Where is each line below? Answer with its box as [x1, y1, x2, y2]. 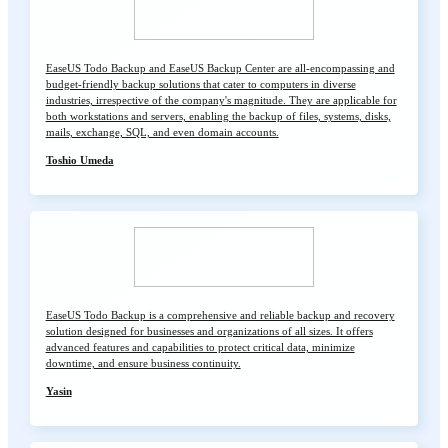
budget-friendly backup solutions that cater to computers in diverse [45, 77, 356, 90]
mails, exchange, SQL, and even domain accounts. [45, 125, 279, 138]
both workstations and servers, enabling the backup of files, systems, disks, [45, 109, 391, 122]
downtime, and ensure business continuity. [45, 357, 241, 370]
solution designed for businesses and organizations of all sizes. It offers [45, 325, 373, 338]
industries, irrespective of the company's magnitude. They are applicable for [45, 93, 397, 106]
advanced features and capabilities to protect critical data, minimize [45, 341, 355, 354]
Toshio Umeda [45, 153, 114, 166]
